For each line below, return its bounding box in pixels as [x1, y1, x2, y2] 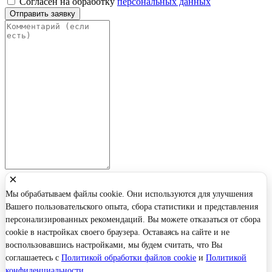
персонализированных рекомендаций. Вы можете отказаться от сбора [5, 214, 260, 224]
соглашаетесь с [5, 253, 61, 262]
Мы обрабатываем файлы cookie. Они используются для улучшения [5, 189, 253, 199]
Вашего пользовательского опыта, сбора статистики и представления [5, 202, 258, 211]
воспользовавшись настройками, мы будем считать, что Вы [5, 240, 222, 250]
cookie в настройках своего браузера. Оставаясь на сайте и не [5, 227, 229, 237]
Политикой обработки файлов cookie [61, 253, 196, 262]
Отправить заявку [10, 8, 75, 18]
